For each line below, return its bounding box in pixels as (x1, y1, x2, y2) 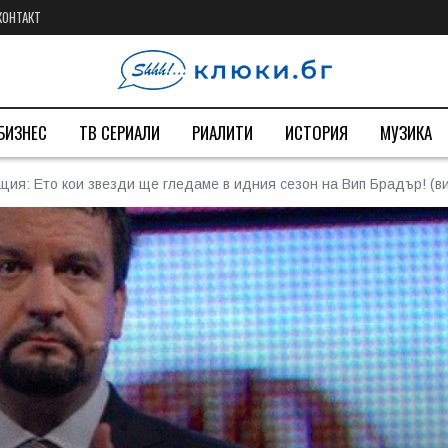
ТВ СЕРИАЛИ (79, 120, 160, 145)
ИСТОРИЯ (285, 120, 348, 145)
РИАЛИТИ (192, 120, 253, 145)
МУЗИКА (380, 120, 432, 145)
